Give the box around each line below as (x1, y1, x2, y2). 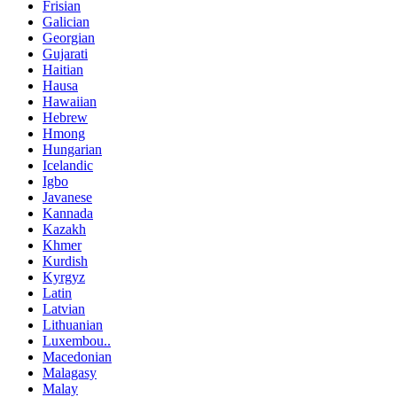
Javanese (43, 189, 92, 205)
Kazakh (43, 221, 86, 237)
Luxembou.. (43, 332, 111, 348)
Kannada (43, 205, 93, 221)
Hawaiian (43, 93, 97, 109)
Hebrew (43, 109, 88, 125)
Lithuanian (43, 316, 103, 332)
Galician (43, 13, 90, 29)
